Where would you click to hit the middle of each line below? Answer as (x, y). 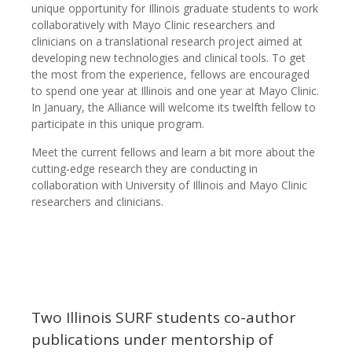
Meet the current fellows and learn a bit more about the (173, 152)
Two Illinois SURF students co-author (163, 318)
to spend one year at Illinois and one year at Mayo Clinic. (175, 91)
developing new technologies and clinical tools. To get (169, 58)
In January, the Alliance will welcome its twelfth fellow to (174, 108)
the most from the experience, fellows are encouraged (170, 75)
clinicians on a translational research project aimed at (167, 42)
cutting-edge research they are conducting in (145, 169)
